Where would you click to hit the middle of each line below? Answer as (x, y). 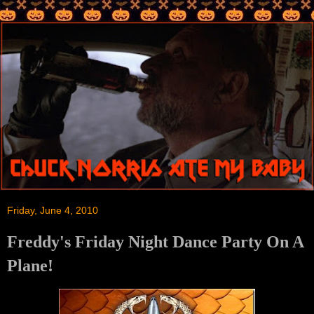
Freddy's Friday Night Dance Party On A (155, 241)
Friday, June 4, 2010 (53, 210)
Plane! (30, 265)
